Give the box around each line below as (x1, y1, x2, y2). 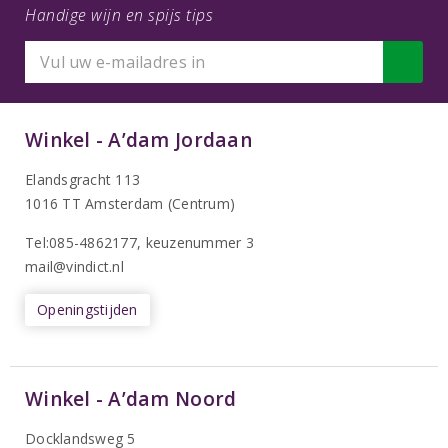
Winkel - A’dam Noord (25, 386, 237, 413)
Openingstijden (37, 300, 138, 320)
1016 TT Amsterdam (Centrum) (25, 194, 236, 214)
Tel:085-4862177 (25, 233, 137, 253)
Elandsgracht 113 (25, 170, 141, 190)
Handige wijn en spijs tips (25, 4, 213, 27)
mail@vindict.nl (25, 257, 124, 277)
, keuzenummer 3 (137, 233, 254, 253)
